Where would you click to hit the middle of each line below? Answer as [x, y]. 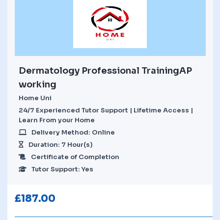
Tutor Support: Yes [62, 169]
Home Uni [35, 98]
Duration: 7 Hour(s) [61, 144]
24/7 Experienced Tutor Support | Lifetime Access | [106, 110]
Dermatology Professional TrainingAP [105, 70]
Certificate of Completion [75, 157]
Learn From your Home [57, 120]
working [38, 84]
